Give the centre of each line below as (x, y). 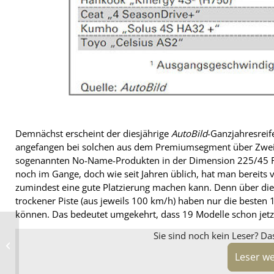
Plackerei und (46, 250)
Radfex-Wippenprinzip (62, 231)
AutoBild (189, 134)
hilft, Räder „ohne (53, 240)
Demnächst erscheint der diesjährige (93, 134)
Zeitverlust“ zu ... (51, 259)
